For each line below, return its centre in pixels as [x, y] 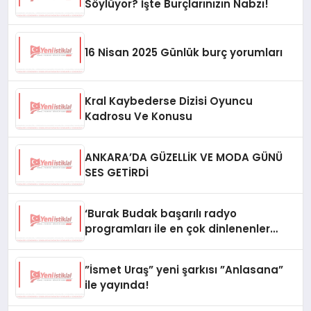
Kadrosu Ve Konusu [139, 117]
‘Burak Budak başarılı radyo [161, 214]
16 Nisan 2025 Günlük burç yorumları [184, 53]
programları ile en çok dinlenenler [178, 229]
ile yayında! [117, 285]
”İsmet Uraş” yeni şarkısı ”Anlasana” [184, 270]
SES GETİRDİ [117, 173]
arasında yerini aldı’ [140, 244]
